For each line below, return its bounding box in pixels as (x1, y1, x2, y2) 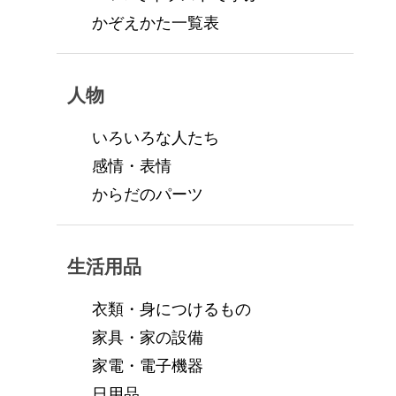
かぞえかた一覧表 (92, 13, 219, 32)
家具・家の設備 (92, 328, 203, 346)
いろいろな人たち (92, 128, 219, 147)
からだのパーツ (92, 185, 203, 203)
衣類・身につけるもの (92, 300, 251, 318)
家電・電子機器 (92, 356, 203, 375)
